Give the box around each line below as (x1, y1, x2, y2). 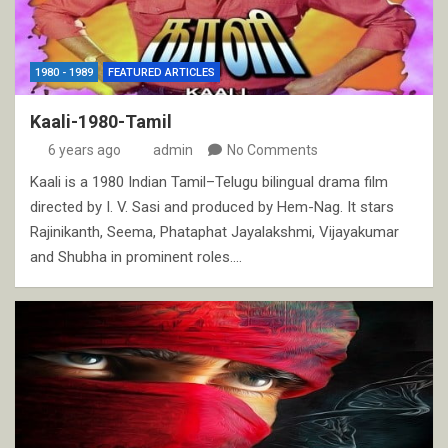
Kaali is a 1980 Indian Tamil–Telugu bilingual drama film (30, 172, 388, 191)
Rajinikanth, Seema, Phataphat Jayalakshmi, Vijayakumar (30, 222, 399, 241)
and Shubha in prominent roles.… (30, 247, 242, 266)
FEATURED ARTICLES (108, 65, 215, 79)
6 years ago (47, 141, 121, 158)
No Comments (227, 141, 318, 158)
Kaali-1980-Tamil (30, 110, 172, 132)
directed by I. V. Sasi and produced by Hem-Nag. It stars (30, 197, 394, 216)
